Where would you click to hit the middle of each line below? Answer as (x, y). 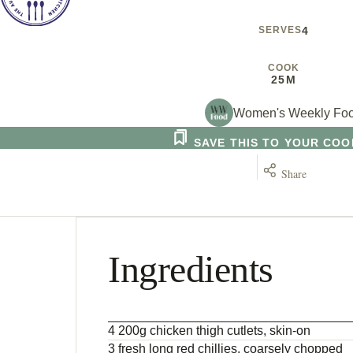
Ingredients (191, 269)
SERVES (280, 30)
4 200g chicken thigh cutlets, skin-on (209, 331)
